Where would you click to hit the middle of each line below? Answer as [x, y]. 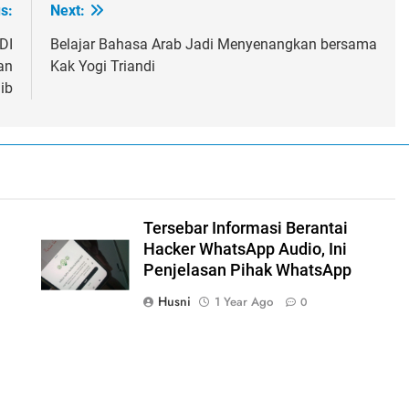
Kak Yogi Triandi [102, 66]
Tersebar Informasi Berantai [245, 228]
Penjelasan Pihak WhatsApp [247, 270]
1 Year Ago [243, 301]
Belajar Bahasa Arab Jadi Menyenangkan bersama [213, 44]
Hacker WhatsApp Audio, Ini [245, 249]
